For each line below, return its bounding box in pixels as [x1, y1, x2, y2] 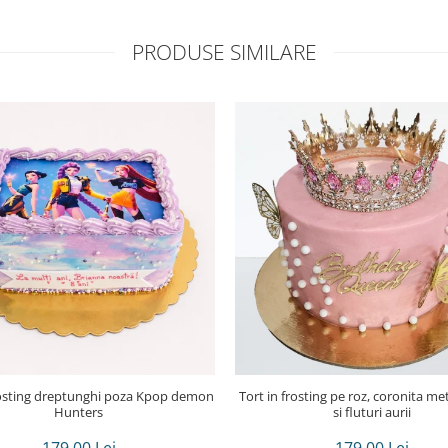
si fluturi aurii [332, 403, 411, 421]
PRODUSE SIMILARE [131, 38, 317, 66]
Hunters [54, 403, 103, 421]
